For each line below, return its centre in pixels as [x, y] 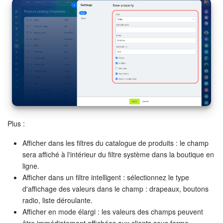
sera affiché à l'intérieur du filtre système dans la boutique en [118, 155]
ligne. [31, 166]
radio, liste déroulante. [57, 200]
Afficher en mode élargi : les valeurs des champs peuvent [113, 212]
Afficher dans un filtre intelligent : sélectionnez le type [106, 177]
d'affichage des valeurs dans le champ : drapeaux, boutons [115, 189]
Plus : [16, 124]
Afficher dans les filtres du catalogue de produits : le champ [115, 143]
